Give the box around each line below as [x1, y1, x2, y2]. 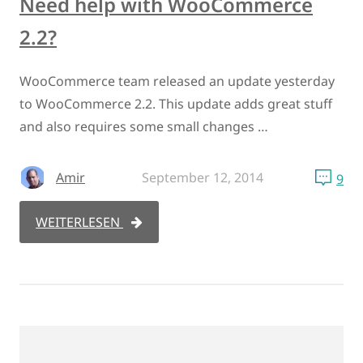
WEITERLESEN [36, 213, 123, 232]
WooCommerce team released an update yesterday [19, 72, 335, 91]
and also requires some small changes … [19, 117, 268, 136]
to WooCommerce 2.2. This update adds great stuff [19, 95, 332, 113]
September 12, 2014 [141, 169, 263, 187]
